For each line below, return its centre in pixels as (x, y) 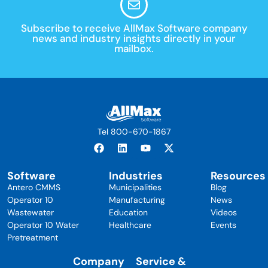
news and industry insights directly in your (134, 38)
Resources (238, 176)
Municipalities (135, 187)
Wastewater (30, 212)
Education (128, 212)
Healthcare (130, 225)
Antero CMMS (33, 187)
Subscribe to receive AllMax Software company (134, 28)
